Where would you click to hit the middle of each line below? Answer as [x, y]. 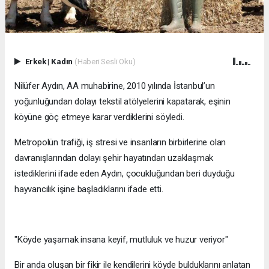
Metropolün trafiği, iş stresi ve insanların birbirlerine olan [120, 143]
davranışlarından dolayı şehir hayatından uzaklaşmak [114, 158]
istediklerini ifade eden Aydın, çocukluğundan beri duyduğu [125, 174]
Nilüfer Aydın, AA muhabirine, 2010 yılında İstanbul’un [115, 86]
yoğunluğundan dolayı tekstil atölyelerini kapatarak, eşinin [122, 102]
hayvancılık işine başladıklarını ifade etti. [89, 189]
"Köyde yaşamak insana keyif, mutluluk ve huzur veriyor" [121, 240]
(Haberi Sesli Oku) [105, 61]
